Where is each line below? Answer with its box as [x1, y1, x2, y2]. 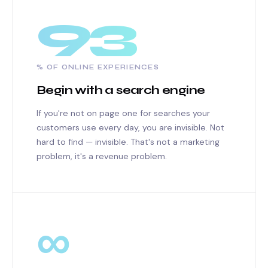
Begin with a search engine [36, 83, 205, 98]
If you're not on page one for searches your [36, 108, 210, 118]
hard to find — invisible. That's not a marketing [36, 136, 220, 147]
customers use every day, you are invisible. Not [36, 122, 224, 133]
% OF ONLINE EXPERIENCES [36, 63, 160, 71]
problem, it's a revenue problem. [36, 151, 167, 162]
